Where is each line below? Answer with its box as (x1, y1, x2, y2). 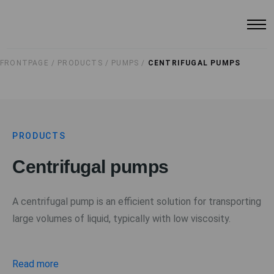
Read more (12, 258, 59, 270)
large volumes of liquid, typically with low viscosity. (12, 213, 231, 224)
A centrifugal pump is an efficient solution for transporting (12, 196, 261, 207)
